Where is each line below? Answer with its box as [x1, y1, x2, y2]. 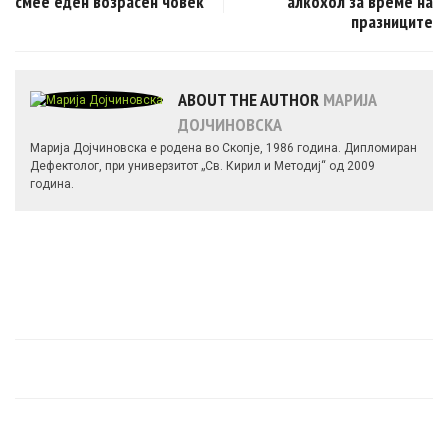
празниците [351, 9, 433, 33]
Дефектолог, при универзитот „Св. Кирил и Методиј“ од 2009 [30, 158, 375, 173]
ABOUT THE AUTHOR [178, 87, 323, 111]
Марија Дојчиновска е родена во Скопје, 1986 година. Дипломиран [30, 140, 417, 155]
